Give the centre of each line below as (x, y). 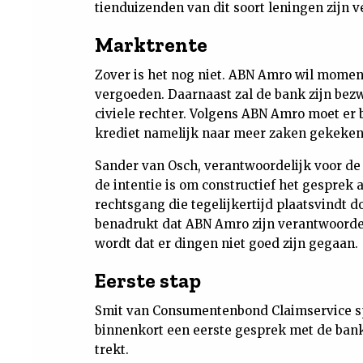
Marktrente (151, 45)
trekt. (112, 350)
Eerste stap (148, 280)
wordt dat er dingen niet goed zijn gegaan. (226, 243)
